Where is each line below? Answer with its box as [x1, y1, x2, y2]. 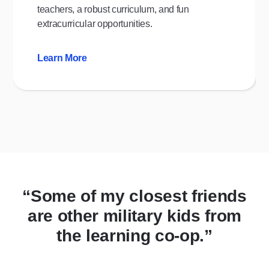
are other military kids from [27, 206, 242, 225]
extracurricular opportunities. [37, 18, 153, 29]
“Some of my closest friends [22, 186, 247, 205]
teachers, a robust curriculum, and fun [37, 4, 189, 14]
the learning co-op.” [56, 226, 213, 245]
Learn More [37, 52, 87, 63]
